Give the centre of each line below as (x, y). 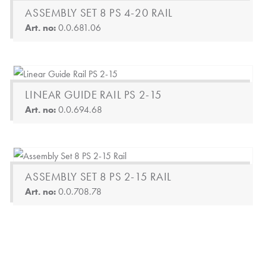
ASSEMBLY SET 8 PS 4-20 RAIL (99, 13)
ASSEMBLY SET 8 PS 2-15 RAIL (98, 177)
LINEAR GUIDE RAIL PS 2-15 (94, 95)
